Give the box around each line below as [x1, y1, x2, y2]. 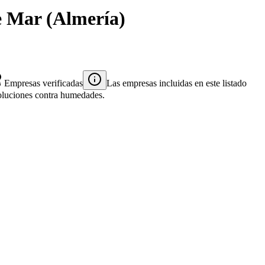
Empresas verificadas [4, 77, 83, 88]
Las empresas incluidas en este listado [106, 77, 247, 88]
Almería [53, 8, 119, 30]
